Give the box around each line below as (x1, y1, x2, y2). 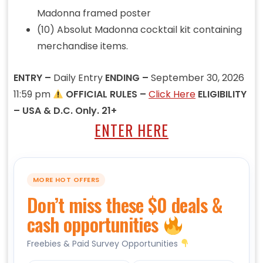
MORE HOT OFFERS (32, 175, 100, 185)
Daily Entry (53, 71, 105, 85)
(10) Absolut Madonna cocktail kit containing (36, 23, 242, 37)
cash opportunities (26, 210, 163, 238)
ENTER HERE (95, 119, 168, 141)
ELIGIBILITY (198, 87, 247, 102)
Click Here (149, 87, 196, 102)
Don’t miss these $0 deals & (26, 191, 223, 219)
